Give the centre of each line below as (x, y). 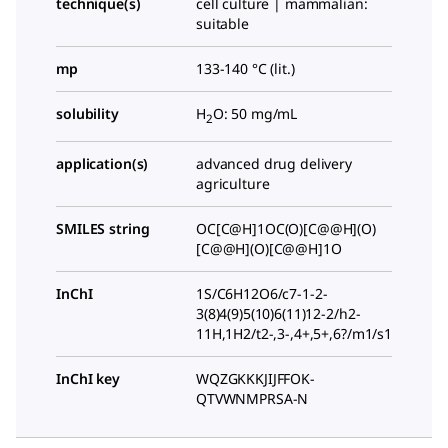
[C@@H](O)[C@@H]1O (269, 248)
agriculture (233, 183)
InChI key (88, 378)
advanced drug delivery (274, 163)
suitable (222, 23)
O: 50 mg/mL (255, 113)
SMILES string (103, 228)
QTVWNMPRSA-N (252, 398)
